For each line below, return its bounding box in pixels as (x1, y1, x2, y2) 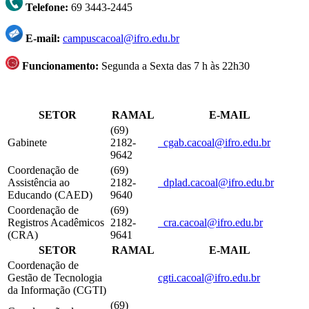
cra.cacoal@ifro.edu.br (163, 216, 263, 228)
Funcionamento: (19, 59, 99, 72)
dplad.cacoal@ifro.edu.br (163, 176, 274, 188)
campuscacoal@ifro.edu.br (63, 32, 179, 44)
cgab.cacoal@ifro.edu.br (163, 136, 270, 148)
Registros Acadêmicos (8, 216, 104, 228)
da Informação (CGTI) (8, 283, 106, 296)
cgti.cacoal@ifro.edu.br (158, 271, 260, 283)
